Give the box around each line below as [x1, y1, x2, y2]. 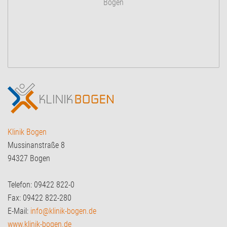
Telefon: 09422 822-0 [8, 179, 74, 190]
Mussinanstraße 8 [8, 140, 65, 150]
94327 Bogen [8, 153, 50, 163]
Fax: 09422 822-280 [8, 193, 71, 203]
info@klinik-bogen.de [30, 206, 96, 216]
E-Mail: [8, 206, 30, 216]
